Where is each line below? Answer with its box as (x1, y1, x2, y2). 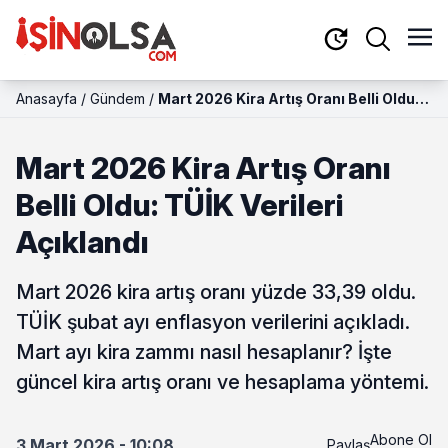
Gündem (90, 90, 145, 107)
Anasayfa (16, 90, 77, 107)
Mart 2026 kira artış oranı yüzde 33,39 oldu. (16, 280, 416, 304)
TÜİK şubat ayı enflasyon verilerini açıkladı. (16, 310, 410, 334)
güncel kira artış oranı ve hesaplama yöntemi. (16, 370, 429, 394)
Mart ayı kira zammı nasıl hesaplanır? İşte (16, 340, 392, 364)
